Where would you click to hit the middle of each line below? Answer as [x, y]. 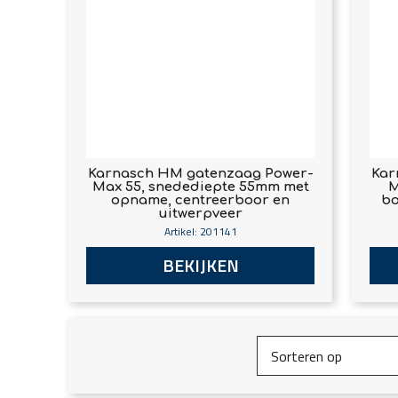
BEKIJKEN [200, 265]
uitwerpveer [201, 213]
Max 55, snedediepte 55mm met [200, 187]
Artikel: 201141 [200, 231]
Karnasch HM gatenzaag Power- [200, 173]
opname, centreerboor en [201, 200]
